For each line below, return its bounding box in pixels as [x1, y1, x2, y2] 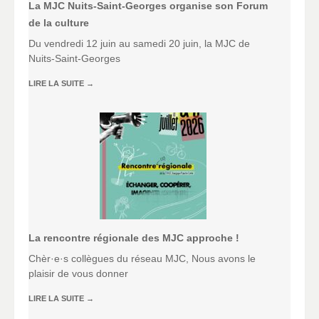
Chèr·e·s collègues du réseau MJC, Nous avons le [28, 253, 256, 265]
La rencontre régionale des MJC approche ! [28, 232, 239, 244]
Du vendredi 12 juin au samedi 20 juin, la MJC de [28, 37, 250, 49]
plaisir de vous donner [28, 268, 128, 280]
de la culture [28, 16, 89, 28]
